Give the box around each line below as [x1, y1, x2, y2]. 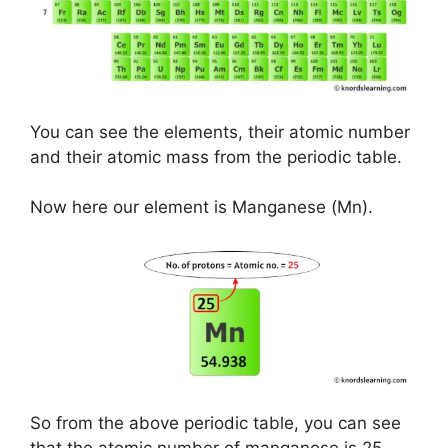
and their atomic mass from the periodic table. [30, 146, 402, 167]
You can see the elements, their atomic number [30, 121, 410, 142]
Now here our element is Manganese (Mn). [30, 197, 373, 218]
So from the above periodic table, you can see [30, 413, 401, 434]
